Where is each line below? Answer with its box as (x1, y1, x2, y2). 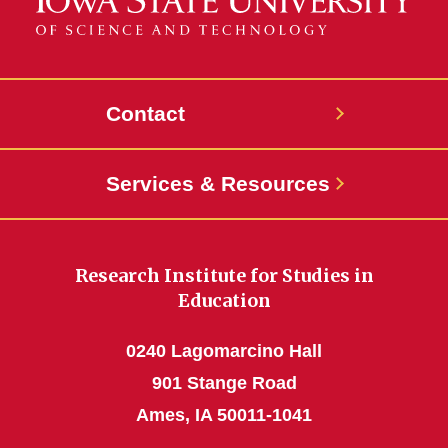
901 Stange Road (151, 373, 297, 394)
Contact (106, 102, 185, 126)
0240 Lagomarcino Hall (126, 341, 322, 362)
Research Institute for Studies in (74, 264, 374, 288)
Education (177, 289, 271, 313)
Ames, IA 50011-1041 (136, 405, 312, 426)
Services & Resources (106, 172, 330, 196)
